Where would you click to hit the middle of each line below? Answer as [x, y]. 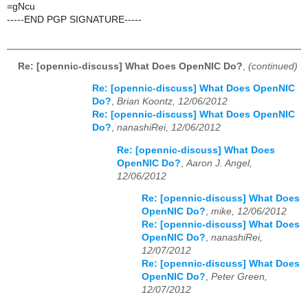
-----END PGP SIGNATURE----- [74, 20]
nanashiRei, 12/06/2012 [169, 128]
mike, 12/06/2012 [249, 212]
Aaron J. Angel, [219, 163]
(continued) [273, 66]
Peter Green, [239, 277]
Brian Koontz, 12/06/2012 [172, 102]
